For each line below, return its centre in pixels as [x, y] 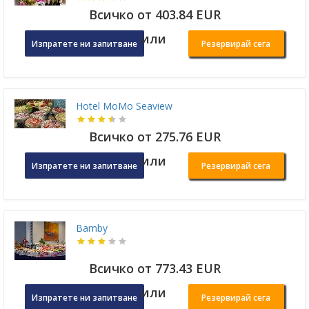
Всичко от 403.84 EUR [154, 15]
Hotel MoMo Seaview [124, 106]
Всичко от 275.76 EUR [154, 137]
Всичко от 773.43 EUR [154, 269]
